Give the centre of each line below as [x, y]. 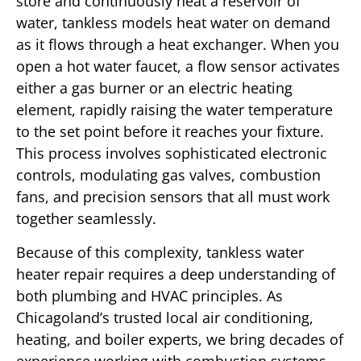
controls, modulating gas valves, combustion [168, 175]
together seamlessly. [86, 219]
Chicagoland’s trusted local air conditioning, [165, 317]
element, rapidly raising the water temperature [174, 110]
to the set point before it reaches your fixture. [170, 132]
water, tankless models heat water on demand [173, 23]
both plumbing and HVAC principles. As [149, 295]
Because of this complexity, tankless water [160, 252]
